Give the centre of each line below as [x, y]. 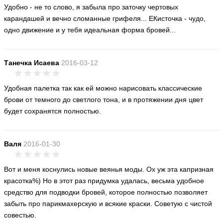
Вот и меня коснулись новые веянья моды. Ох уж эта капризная [109, 169]
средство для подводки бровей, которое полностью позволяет [106, 192]
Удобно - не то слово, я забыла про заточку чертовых [91, 7]
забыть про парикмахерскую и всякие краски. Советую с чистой [108, 204]
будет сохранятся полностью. [53, 111]
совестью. [20, 215]
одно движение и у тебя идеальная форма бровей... [90, 30]
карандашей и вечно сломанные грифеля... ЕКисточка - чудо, [105, 18]
